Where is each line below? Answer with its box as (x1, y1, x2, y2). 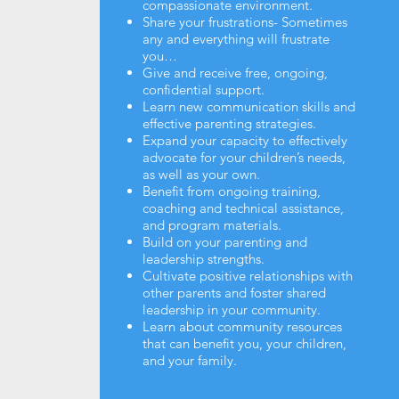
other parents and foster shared (142, 283, 326, 301)
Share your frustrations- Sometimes (142, 12, 347, 30)
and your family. (142, 351, 237, 369)
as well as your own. (142, 165, 260, 183)
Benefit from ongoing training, (142, 182, 321, 199)
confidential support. (142, 80, 265, 98)
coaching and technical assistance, (142, 199, 344, 216)
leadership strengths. (142, 249, 265, 267)
